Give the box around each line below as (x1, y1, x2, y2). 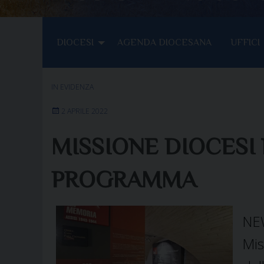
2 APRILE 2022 (61, 105, 108, 116)
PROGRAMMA (51, 166, 196, 193)
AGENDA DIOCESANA (117, 37, 212, 48)
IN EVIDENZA (51, 81, 94, 92)
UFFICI (230, 37, 260, 48)
